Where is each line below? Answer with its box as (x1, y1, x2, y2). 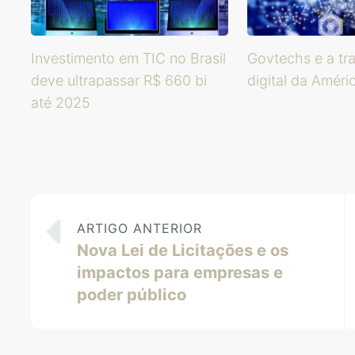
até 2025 (31, 94, 90, 111)
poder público (76, 284, 186, 305)
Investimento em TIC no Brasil (31, 49, 226, 67)
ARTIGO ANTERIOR (76, 220, 202, 237)
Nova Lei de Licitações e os (76, 240, 288, 261)
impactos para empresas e (76, 262, 283, 283)
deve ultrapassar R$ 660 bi (31, 71, 207, 89)
